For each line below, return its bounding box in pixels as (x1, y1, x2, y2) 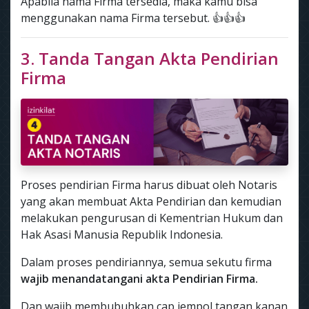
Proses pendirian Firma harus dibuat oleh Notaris (21, 177, 277, 192)
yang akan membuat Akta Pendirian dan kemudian (21, 194, 281, 209)
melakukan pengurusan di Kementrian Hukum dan (21, 210, 283, 226)
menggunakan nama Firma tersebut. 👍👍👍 (21, 10, 246, 26)
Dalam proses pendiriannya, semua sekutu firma (21, 255, 272, 270)
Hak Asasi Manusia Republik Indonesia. (21, 227, 223, 242)
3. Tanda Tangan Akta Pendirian (21, 47, 279, 70)
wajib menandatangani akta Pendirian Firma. (21, 271, 258, 286)
